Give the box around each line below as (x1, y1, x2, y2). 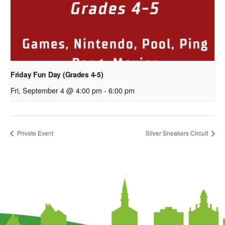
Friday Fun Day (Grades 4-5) (11, 69, 103, 79)
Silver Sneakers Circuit (146, 129, 209, 138)
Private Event (16, 129, 53, 138)
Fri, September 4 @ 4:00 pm (11, 84, 102, 95)
